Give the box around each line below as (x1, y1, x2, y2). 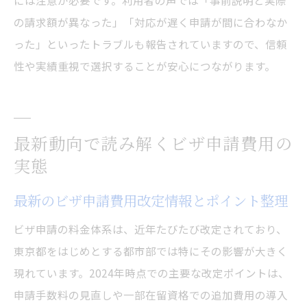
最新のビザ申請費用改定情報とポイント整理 (14, 191, 288, 211)
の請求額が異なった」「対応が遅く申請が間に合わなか (14, 14, 288, 30)
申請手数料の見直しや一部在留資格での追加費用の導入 (14, 287, 288, 303)
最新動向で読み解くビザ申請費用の (14, 131, 293, 156)
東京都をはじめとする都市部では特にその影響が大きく (14, 243, 288, 259)
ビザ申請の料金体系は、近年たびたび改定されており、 (14, 221, 287, 237)
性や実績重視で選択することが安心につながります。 (14, 58, 275, 74)
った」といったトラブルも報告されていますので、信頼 (14, 36, 287, 52)
